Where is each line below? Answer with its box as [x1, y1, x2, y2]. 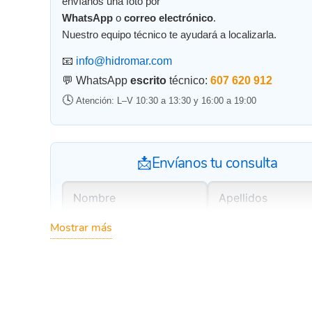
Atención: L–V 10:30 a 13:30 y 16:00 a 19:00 [76, 95, 256, 107]
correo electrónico [124, 12, 213, 24]
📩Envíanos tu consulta [137, 153, 278, 173]
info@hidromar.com [76, 55, 172, 68]
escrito [130, 75, 166, 87]
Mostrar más [50, 220, 112, 236]
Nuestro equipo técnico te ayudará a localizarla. [62, 29, 276, 41]
